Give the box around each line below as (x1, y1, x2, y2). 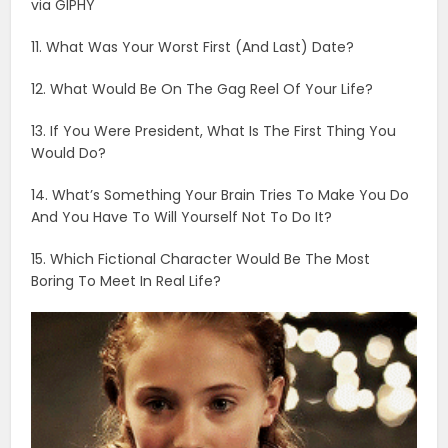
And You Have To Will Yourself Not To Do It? (31, 206, 333, 227)
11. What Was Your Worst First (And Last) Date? (31, 36, 355, 57)
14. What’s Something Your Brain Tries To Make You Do (31, 184, 410, 205)
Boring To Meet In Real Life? (31, 270, 222, 291)
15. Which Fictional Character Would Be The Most (31, 248, 371, 269)
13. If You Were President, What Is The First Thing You (31, 120, 397, 141)
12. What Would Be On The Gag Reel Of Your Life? (31, 78, 374, 99)
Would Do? (31, 142, 107, 163)
